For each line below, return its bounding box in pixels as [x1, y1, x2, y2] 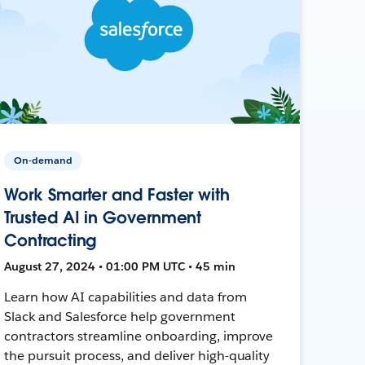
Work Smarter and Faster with [4, 183, 231, 205]
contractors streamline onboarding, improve [4, 327, 274, 345]
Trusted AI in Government [4, 206, 202, 228]
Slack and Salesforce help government [4, 307, 235, 325]
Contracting [4, 229, 97, 251]
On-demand [14, 152, 73, 167]
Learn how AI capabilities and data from [4, 288, 247, 306]
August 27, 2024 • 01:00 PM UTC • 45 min [4, 258, 236, 274]
